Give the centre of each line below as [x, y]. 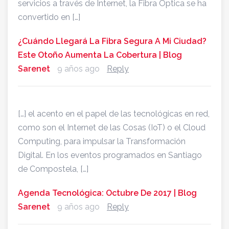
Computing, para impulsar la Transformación [102, 142]
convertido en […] [49, 17]
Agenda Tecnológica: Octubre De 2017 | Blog [107, 193]
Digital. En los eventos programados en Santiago [110, 155]
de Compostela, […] [53, 169]
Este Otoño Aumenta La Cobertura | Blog [100, 55]
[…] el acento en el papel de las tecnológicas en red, [114, 114]
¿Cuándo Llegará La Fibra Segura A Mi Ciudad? [112, 41]
